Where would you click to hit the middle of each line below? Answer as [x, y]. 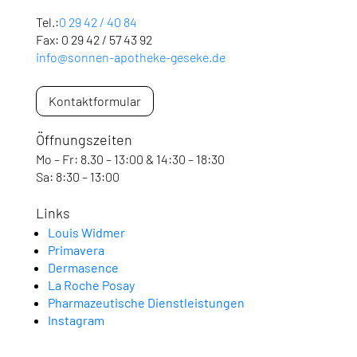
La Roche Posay [91, 284]
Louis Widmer [86, 232]
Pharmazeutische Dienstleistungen [146, 302]
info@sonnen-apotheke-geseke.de [130, 57]
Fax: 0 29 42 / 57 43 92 [94, 39]
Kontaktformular [94, 100]
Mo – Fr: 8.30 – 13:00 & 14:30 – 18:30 [130, 159]
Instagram [76, 320]
